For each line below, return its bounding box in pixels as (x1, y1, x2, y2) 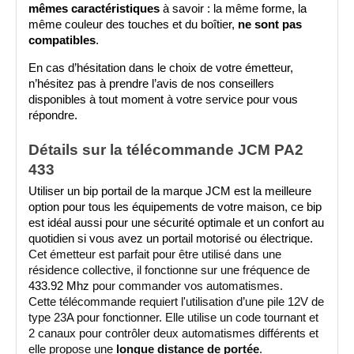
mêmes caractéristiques (28, 2, 160, 15)
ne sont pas (238, 17, 302, 31)
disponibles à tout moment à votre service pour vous (28, 92, 298, 106)
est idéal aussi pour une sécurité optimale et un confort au (28, 217, 324, 230)
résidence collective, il (28, 264, 141, 277)
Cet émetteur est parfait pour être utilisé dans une (28, 248, 281, 262)
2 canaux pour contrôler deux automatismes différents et (28, 327, 318, 341)
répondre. (28, 108, 77, 122)
